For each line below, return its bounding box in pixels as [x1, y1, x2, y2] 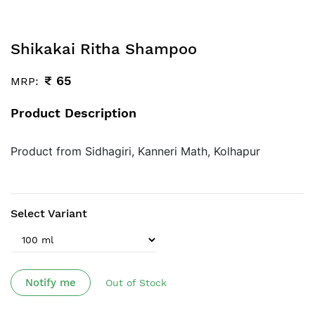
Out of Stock [105, 277, 167, 289]
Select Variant [11, 207, 87, 221]
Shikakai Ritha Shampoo [11, 40, 197, 58]
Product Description [11, 105, 136, 121]
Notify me [25, 276, 76, 290]
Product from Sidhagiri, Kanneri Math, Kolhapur [11, 144, 260, 159]
